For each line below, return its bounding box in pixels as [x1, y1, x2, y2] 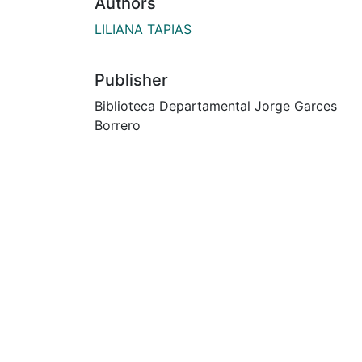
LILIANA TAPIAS [95, 20, 192, 37]
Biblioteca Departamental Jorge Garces [95, 97, 337, 114]
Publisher [95, 69, 168, 90]
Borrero [95, 116, 141, 133]
